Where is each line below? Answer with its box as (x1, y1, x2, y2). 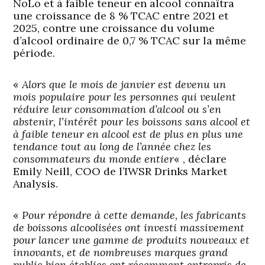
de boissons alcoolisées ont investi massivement (13, 221, 245, 235)
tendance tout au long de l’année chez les (13, 140, 212, 154)
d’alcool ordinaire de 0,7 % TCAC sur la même (13, 34, 247, 48)
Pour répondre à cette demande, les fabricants (22, 208, 247, 222)
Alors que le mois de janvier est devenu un (22, 77, 227, 92)
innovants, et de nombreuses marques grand (13, 245, 228, 260)
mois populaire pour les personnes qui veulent (13, 90, 237, 104)
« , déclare (174, 152, 227, 166)
